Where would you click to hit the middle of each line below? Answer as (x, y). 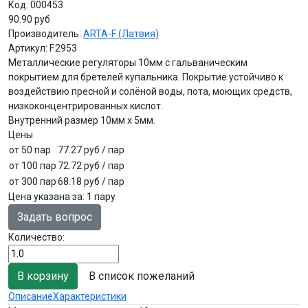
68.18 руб (80, 181)
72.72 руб (80, 165)
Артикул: (29, 48)
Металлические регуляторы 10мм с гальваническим (128, 62)
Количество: (36, 237)
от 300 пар (33, 181)
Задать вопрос (55, 217)
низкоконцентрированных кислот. (86, 106)
